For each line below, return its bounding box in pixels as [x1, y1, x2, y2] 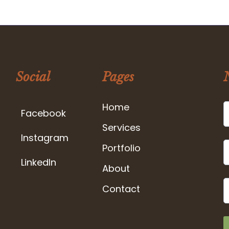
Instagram [20, 131, 68, 145]
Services [102, 121, 141, 134]
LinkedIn [20, 156, 56, 169]
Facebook [20, 107, 66, 120]
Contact [102, 182, 140, 196]
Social [15, 70, 51, 85]
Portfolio [102, 142, 141, 155]
